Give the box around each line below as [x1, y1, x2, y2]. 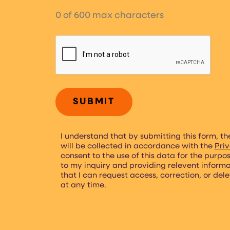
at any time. [60, 181, 106, 189]
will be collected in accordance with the [60, 142, 215, 150]
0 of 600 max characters [55, 11, 164, 20]
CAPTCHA [54, 40, 103, 49]
